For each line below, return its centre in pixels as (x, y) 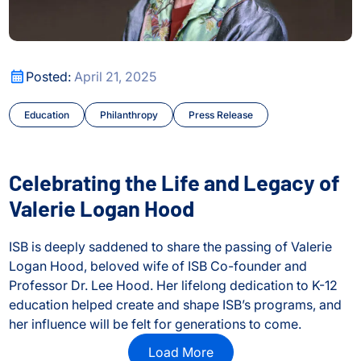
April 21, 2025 (115, 76)
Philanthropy (129, 114)
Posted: (50, 76)
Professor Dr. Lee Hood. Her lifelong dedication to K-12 (173, 285)
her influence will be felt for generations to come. (155, 324)
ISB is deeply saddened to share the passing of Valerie (170, 246)
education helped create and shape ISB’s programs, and (175, 304)
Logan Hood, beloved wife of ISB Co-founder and (158, 266)
